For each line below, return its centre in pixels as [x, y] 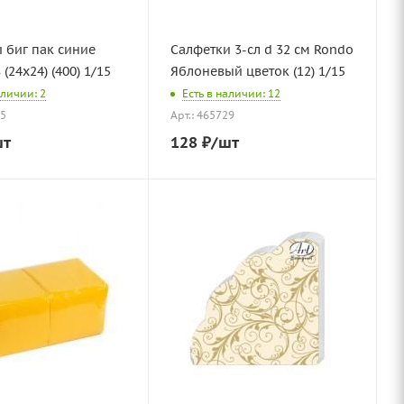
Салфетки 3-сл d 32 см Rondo [242, 50]
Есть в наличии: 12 [231, 94]
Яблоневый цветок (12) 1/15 [258, 71]
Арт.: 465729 [202, 115]
